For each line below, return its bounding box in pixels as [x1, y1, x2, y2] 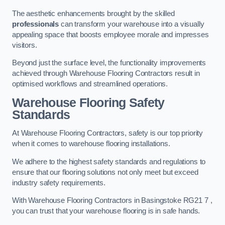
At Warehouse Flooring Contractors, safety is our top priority [12, 129, 203, 138]
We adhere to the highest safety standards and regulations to [12, 157, 206, 166]
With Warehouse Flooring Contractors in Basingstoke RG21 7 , [12, 196, 212, 205]
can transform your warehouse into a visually [59, 20, 204, 28]
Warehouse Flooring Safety [12, 95, 165, 109]
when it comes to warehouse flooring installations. [12, 140, 170, 148]
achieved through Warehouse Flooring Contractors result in [12, 69, 200, 78]
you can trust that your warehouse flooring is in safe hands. [12, 207, 200, 215]
